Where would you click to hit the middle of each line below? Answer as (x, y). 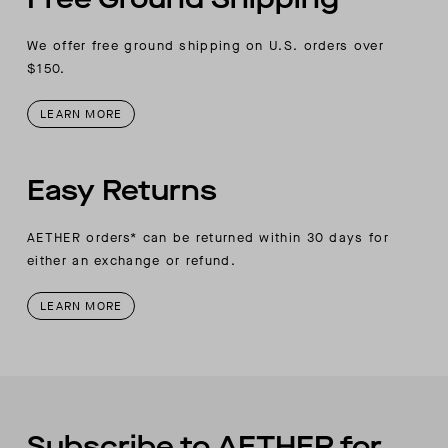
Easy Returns (122, 190)
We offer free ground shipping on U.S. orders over (205, 45)
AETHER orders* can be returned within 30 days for (208, 237)
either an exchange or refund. (131, 260)
